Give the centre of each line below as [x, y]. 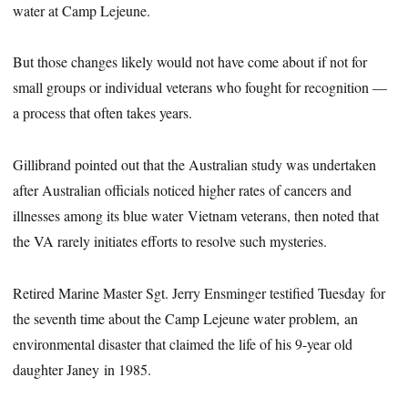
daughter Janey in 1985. [82, 370]
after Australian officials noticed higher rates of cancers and [183, 190]
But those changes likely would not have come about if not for [190, 62]
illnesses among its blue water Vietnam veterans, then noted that [196, 216]
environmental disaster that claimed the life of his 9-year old [183, 344]
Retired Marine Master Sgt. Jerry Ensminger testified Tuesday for [199, 293]
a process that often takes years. [103, 113]
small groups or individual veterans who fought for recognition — [200, 87]
